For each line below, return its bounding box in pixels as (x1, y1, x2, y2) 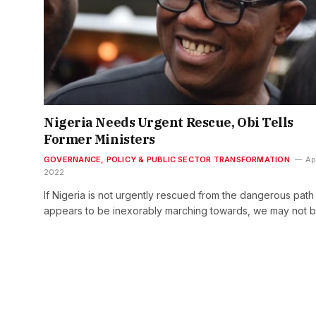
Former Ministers (44, 131, 155, 148)
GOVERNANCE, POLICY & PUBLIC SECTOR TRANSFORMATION (44, 154, 290, 165)
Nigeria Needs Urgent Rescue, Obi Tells (44, 114, 293, 131)
